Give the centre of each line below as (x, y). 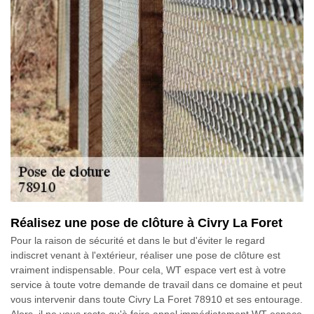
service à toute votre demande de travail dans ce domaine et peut (156, 284)
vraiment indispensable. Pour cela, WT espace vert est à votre (148, 269)
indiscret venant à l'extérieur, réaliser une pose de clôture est (145, 255)
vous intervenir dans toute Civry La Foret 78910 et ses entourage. (157, 299)
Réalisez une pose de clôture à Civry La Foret (146, 223)
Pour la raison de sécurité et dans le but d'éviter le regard (138, 240)
